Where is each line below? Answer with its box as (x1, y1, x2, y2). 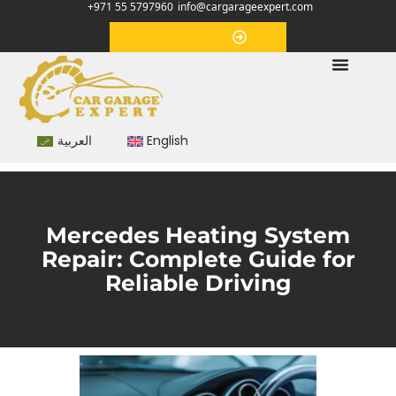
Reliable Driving (104, 269, 292, 296)
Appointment (149, 28, 232, 46)
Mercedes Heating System (46, 221, 350, 248)
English (146, 132, 188, 150)
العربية (57, 132, 92, 150)
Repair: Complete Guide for (41, 245, 355, 272)
